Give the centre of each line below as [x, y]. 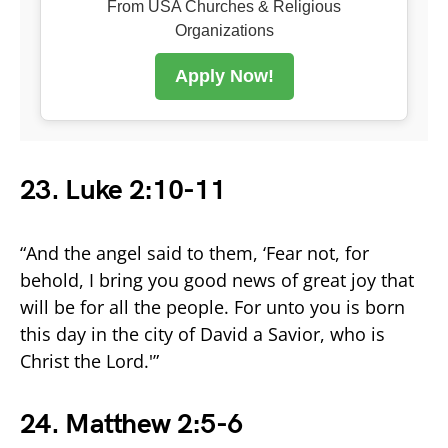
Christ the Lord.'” [89, 360]
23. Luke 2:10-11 [122, 190]
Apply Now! [224, 75]
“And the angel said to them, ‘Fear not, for [194, 252]
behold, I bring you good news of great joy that [217, 279]
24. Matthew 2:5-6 [131, 424]
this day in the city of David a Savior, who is [202, 333]
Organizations [224, 30]
